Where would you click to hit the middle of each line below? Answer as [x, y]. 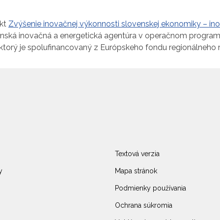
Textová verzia [137, 154]
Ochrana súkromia [144, 206]
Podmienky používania [151, 188]
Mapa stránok [136, 171]
